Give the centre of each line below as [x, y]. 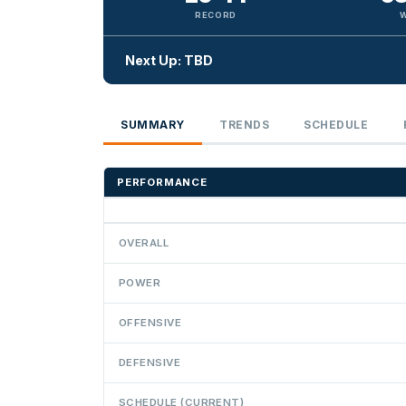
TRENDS [245, 124]
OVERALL [144, 242]
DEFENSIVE [150, 362]
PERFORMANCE [162, 182]
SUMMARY [153, 124]
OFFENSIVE [150, 322]
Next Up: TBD [169, 61]
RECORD [216, 14]
